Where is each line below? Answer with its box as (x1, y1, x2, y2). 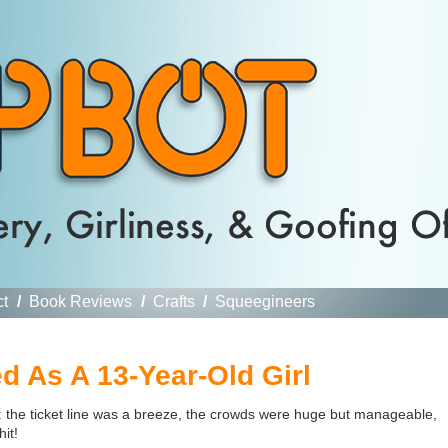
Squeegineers (215, 293, 316, 310)
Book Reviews (28, 293, 132, 310)
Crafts (152, 293, 195, 310)
